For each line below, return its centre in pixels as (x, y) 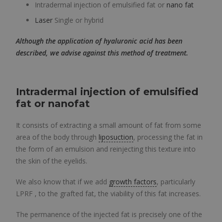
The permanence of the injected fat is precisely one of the (109, 214)
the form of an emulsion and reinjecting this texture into (106, 149)
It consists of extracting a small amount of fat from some (109, 125)
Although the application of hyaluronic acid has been (99, 41)
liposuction (116, 137)
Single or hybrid (78, 20)
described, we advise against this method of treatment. (102, 53)
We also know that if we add (62, 182)
